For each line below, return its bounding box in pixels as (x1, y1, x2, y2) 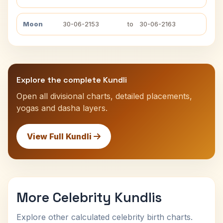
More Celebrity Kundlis (16, 189, 162, 206)
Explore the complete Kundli (16, 75, 127, 85)
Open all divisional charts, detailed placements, (16, 91, 192, 101)
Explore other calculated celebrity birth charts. (16, 212, 193, 222)
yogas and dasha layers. (16, 103, 108, 113)
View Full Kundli (27, 131, 94, 141)
